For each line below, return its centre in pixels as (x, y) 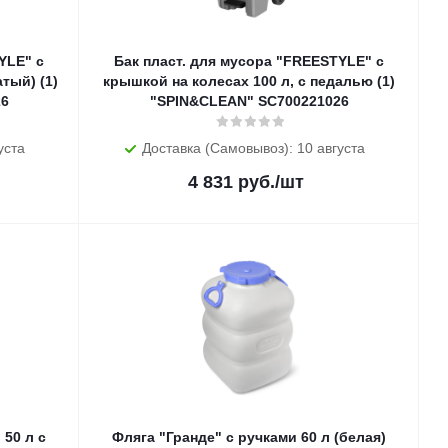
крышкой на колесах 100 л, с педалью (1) (249, 81)
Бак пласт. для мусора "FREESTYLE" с (249, 61)
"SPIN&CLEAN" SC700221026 (249, 101)
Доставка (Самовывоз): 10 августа (253, 148)
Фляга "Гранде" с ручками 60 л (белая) (206, 437)
